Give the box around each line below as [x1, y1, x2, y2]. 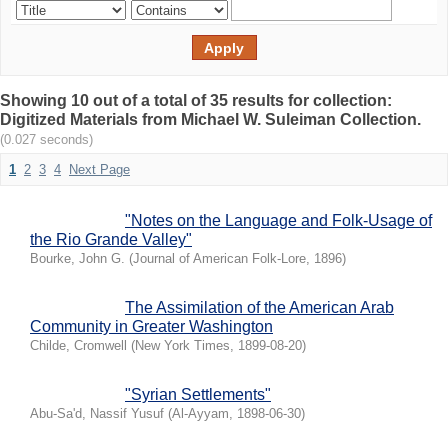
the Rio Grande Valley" [30, 231, 192, 248]
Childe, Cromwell [30, 338, 127, 353]
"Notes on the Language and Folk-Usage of [125, 212, 432, 229]
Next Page [69, 162, 130, 177]
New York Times [135, 338, 230, 353]
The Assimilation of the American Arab [125, 299, 394, 316]
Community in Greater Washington [30, 318, 273, 335]
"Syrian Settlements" [125, 386, 271, 403]
